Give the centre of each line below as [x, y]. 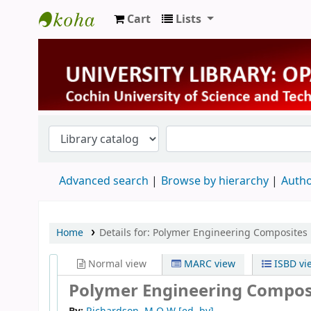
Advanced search [104, 181]
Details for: [126, 233]
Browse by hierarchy [215, 181]
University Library [95, 43]
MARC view [209, 264]
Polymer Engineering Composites [230, 233]
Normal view [116, 264]
